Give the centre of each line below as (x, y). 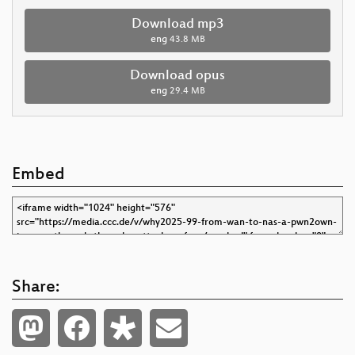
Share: (36, 288)
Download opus (177, 76)
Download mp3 (177, 24)
